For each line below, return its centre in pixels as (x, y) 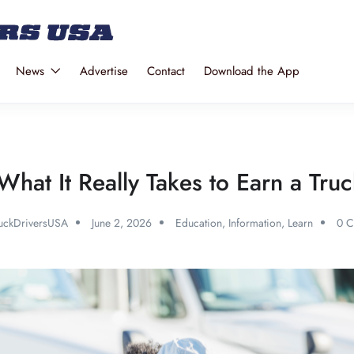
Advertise (104, 71)
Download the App (251, 71)
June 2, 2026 (122, 223)
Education (199, 223)
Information (255, 223)
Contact (166, 71)
